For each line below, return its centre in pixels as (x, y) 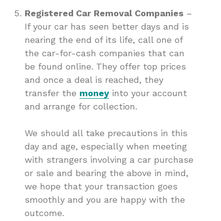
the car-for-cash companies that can (105, 53)
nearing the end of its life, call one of (104, 40)
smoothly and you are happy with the (105, 200)
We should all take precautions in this (106, 133)
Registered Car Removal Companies (104, 13)
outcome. (44, 213)
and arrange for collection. (81, 107)
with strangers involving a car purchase (109, 160)
